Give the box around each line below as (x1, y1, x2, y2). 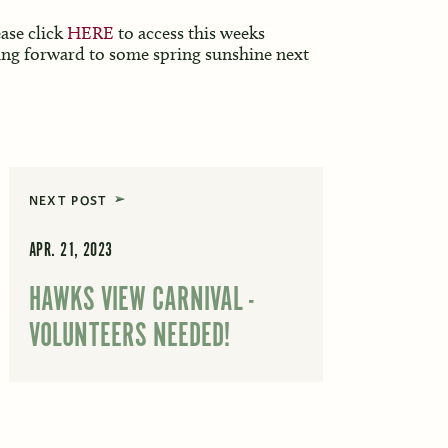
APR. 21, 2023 (28, 238, 113, 264)
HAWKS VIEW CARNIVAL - (28, 278, 254, 322)
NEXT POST (28, 191, 108, 210)
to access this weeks (114, 21, 265, 44)
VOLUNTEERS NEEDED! (28, 314, 231, 358)
